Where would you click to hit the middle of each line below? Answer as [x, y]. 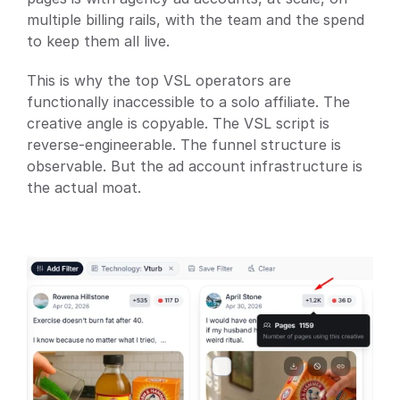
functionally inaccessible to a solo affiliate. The [188, 101]
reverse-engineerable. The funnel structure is [184, 144]
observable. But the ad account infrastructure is [195, 166]
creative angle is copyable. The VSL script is [178, 123]
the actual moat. [84, 187]
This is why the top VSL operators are [159, 80]
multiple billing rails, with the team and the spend [196, 19]
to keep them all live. [98, 41]
